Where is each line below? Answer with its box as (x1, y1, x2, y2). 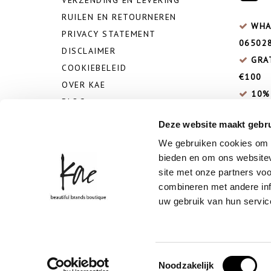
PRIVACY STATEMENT (62, 28, 156, 39)
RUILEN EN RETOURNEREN (62, 11, 177, 22)
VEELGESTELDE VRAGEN (62, 113, 166, 124)
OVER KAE (62, 79, 105, 90)
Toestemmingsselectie (158, 252, 248, 263)
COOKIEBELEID (62, 62, 126, 73)
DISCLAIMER (62, 45, 116, 56)
